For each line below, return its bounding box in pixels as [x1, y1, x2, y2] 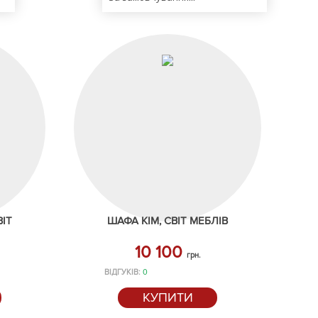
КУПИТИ [142, 290, 193, 305]
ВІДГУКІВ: [104, 268, 143, 277]
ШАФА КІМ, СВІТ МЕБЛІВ [107, 214, 228, 227]
